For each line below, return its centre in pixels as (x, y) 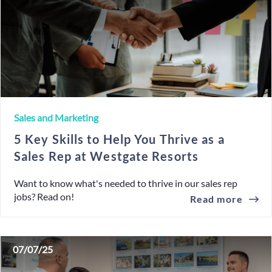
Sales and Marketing (56, 117)
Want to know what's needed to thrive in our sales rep (126, 183)
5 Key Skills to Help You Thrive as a (119, 139)
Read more (216, 199)
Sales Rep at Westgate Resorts (106, 156)
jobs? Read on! (44, 196)
